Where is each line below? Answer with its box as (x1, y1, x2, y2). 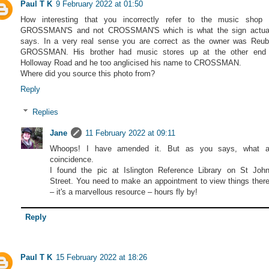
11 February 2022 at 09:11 (85, 128, 175, 138)
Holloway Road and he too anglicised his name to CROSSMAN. (20, 58, 241, 67)
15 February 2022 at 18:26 (56, 252, 147, 262)
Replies (32, 107, 58, 116)
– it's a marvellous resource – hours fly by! (50, 187, 198, 196)
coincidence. (50, 154, 94, 164)
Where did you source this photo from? (20, 68, 155, 78)
